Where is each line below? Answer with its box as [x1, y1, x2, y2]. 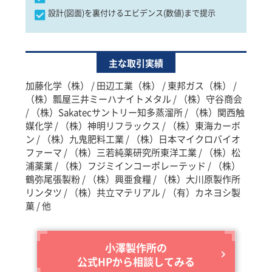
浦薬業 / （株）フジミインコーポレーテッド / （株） [25, 159, 241, 172]
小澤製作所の [104, 240, 167, 256]
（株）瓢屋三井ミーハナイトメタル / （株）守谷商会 [25, 92, 243, 106]
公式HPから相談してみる [76, 254, 195, 270]
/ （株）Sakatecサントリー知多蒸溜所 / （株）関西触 [25, 106, 245, 119]
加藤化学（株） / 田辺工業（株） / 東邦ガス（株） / [25, 79, 237, 92]
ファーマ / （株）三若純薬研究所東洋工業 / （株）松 [25, 146, 241, 159]
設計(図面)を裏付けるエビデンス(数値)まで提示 [48, 7, 216, 19]
